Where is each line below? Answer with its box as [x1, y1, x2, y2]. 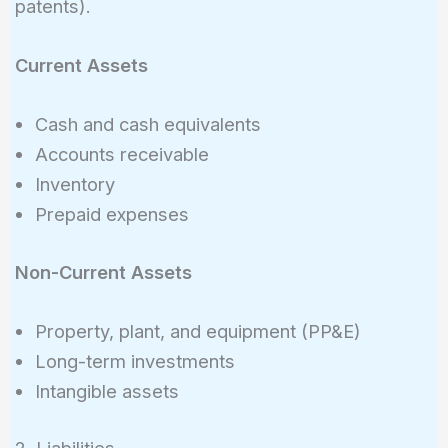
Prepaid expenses [34, 203, 189, 226]
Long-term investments [34, 349, 235, 372]
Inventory [34, 173, 115, 196]
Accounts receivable [34, 143, 209, 166]
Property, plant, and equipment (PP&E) [34, 319, 361, 342]
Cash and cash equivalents [34, 113, 261, 136]
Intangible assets [34, 379, 179, 402]
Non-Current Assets [14, 260, 192, 283]
